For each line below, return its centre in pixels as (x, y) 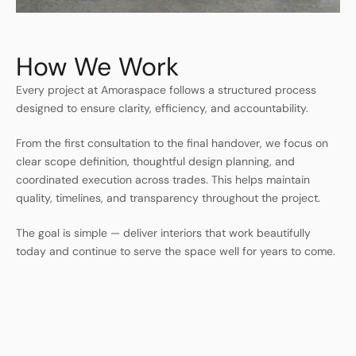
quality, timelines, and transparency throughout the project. (168, 197)
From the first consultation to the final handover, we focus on (172, 143)
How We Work (97, 66)
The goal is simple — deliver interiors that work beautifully (163, 232)
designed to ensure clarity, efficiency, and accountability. (162, 108)
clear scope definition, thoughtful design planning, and (155, 161)
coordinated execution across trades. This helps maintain (163, 179)
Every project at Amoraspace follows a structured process (166, 89)
